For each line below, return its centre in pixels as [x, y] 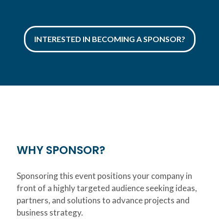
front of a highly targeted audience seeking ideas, [107, 188]
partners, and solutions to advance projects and [103, 200]
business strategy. [50, 212]
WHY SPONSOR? [61, 150]
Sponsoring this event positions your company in [104, 176]
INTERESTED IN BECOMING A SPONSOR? [109, 39]
